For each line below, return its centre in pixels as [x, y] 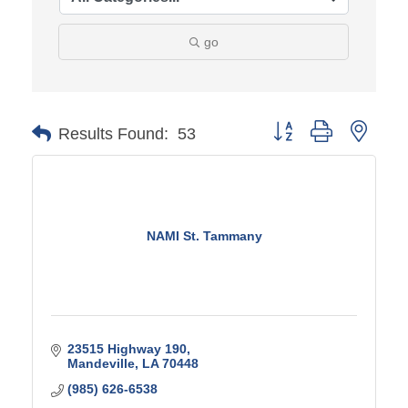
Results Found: [113, 133]
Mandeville [101, 363]
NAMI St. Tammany [204, 235]
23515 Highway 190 [127, 349]
